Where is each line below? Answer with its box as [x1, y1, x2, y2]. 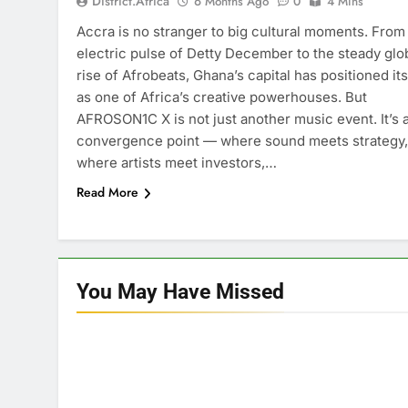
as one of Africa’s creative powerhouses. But [76, 87, 367, 106]
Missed [216, 278, 284, 304]
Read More [76, 182, 138, 201]
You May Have [76, 278, 216, 304]
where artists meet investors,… [76, 153, 277, 171]
